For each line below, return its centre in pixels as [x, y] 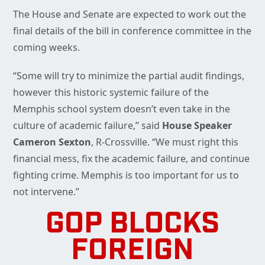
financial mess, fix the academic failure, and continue [131, 159]
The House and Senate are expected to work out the [130, 14]
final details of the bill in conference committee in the [132, 31]
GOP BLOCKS [132, 225]
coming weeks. [48, 48]
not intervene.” [46, 192]
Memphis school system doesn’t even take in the [122, 109]
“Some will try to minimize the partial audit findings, [129, 76]
